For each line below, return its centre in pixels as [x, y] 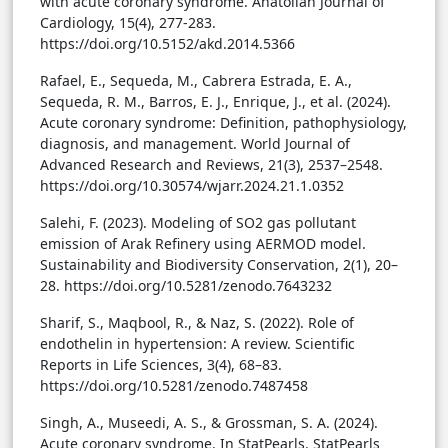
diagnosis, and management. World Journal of [195, 144]
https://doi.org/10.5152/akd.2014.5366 [167, 44]
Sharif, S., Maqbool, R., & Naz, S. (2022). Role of [197, 323]
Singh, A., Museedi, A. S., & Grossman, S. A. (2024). [209, 423]
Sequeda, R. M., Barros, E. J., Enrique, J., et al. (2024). [215, 102]
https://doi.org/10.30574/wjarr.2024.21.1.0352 [192, 186]
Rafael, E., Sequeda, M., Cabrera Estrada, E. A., [196, 81]
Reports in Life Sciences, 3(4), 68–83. [161, 365]
